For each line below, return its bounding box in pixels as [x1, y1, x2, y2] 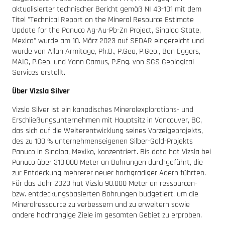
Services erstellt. [12, 67, 65, 78]
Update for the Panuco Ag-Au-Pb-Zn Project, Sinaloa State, [12, 25, 201, 36]
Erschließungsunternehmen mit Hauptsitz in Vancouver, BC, [12, 115, 202, 126]
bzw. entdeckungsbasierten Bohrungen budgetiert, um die [12, 188, 198, 199]
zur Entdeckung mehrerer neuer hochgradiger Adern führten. [12, 167, 206, 178]
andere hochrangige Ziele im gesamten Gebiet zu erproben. [12, 209, 202, 220]
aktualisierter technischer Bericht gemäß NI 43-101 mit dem [12, 4, 201, 15]
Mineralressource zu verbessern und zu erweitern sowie [12, 199, 190, 210]
